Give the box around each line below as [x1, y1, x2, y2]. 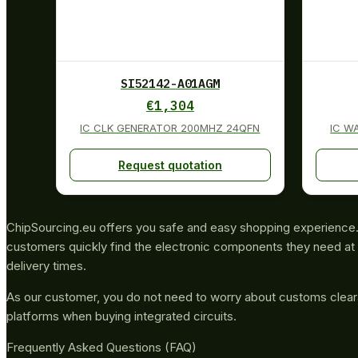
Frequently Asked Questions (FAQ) [6, 339, 197, 355]
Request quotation [117, 157, 222, 172]
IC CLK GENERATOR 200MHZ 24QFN [80, 121, 261, 134]
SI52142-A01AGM [120, 75, 220, 91]
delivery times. [6, 257, 86, 273]
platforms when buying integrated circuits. [6, 308, 237, 324]
